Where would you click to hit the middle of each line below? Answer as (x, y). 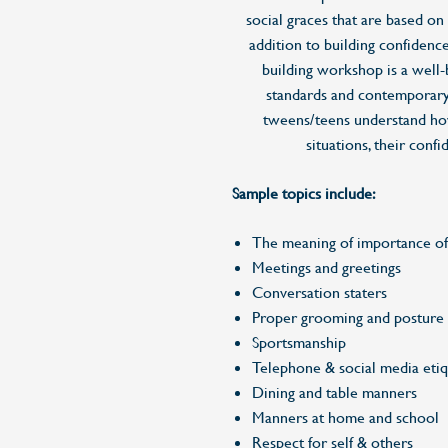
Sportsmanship (299, 342)
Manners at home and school (345, 417)
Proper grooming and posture (348, 317)
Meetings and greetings (326, 267)
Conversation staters (319, 292)
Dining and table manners (334, 392)
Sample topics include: (304, 193)
